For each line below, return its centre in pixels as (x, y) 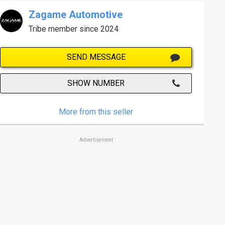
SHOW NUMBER (96, 83)
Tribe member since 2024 (74, 29)
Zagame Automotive (76, 14)
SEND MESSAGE (96, 57)
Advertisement (96, 140)
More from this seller (96, 111)
